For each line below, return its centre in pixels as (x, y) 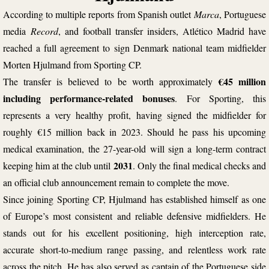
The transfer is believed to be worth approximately (111, 81)
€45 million (242, 81)
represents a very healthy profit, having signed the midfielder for (134, 115)
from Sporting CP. (106, 64)
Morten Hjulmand (37, 64)
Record (44, 31)
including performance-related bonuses (89, 98)
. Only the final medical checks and (199, 165)
